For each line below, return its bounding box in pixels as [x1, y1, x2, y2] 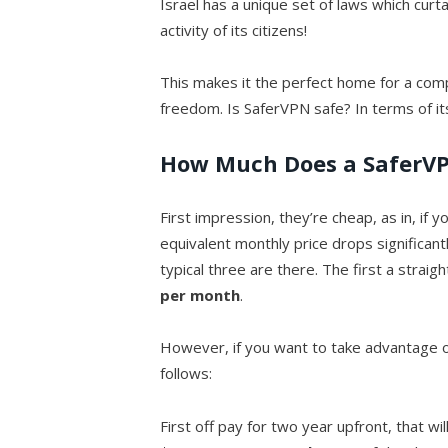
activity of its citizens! [160, 20, 308, 41]
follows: [160, 363, 213, 384]
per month [160, 285, 241, 306]
